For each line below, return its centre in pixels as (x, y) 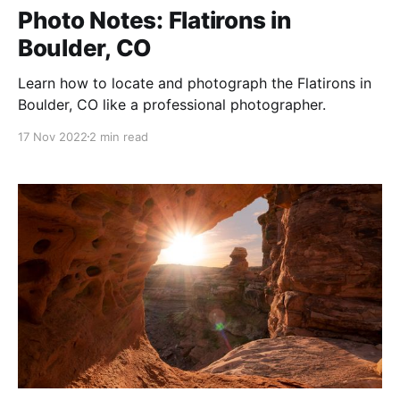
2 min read (119, 136)
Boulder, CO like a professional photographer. (172, 104)
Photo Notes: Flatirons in (154, 20)
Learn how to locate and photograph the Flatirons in (195, 83)
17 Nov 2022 (53, 136)
